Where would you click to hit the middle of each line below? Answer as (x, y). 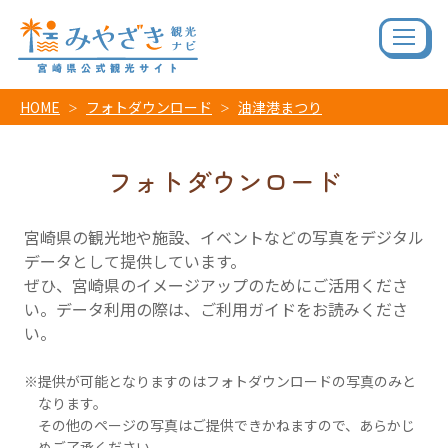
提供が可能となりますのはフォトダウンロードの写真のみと (227, 381)
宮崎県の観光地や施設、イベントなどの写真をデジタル (224, 237)
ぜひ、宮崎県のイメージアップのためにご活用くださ (216, 285)
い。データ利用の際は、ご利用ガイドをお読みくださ (216, 309)
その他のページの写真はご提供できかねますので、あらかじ (226, 425)
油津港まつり (280, 107)
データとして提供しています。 (135, 261)
